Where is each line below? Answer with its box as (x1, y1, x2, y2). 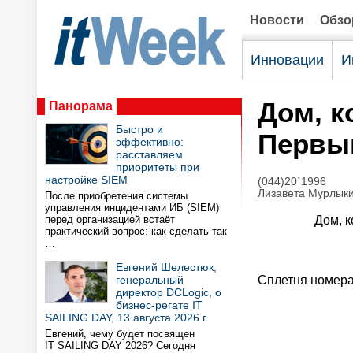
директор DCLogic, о (116, 286, 221, 299)
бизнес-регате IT (116, 299, 203, 311)
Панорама (49, 99, 113, 113)
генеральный (116, 273, 184, 286)
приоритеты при (116, 161, 199, 173)
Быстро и (116, 123, 163, 136)
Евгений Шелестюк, (116, 261, 217, 273)
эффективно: (116, 136, 184, 148)
